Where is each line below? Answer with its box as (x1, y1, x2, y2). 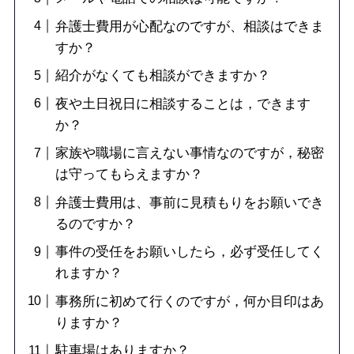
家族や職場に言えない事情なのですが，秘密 (55, 145, 324, 161)
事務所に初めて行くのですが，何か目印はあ (55, 293, 324, 309)
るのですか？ (55, 216, 136, 232)
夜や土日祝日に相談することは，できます (55, 96, 311, 111)
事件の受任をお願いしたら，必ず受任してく (55, 244, 324, 260)
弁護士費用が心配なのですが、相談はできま (55, 18, 324, 34)
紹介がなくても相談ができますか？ (55, 68, 270, 84)
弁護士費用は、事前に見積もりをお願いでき (55, 194, 324, 210)
